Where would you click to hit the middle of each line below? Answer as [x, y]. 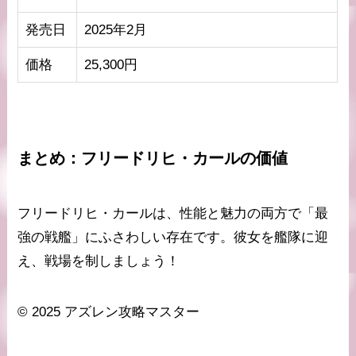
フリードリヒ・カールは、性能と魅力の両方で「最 [173, 214]
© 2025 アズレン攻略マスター [109, 312]
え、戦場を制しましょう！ [99, 261]
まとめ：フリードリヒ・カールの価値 [153, 159]
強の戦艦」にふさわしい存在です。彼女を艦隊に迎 [173, 238]
